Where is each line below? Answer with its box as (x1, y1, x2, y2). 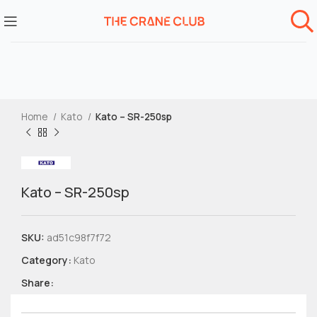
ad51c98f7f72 (47, 231, 111, 244)
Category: (21, 253, 71, 267)
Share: (21, 276, 54, 289)
